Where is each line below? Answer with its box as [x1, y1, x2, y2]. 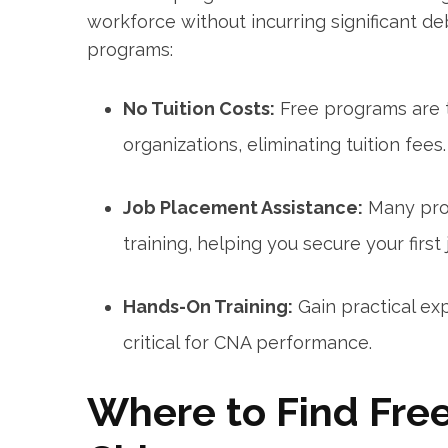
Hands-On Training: [123, 296, 293, 318]
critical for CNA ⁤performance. [123, 332, 372, 354]
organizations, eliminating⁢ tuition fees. [123, 134, 446, 156]
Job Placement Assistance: [123, 197, 363, 219]
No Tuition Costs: [123, 98, 275, 120]
